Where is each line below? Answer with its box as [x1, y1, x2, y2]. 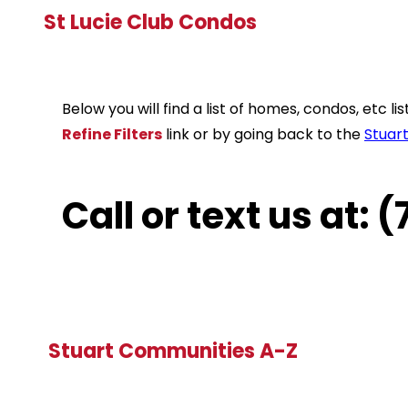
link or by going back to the [162, 124, 364, 146]
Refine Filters [62, 124, 162, 146]
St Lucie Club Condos [44, 8, 257, 37]
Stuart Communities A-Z [48, 337, 298, 366]
